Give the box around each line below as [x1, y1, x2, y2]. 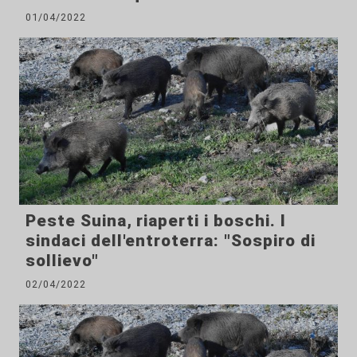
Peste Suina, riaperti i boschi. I [25, 210, 286, 230]
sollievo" [25, 250, 99, 270]
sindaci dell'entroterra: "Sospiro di [25, 230, 316, 250]
